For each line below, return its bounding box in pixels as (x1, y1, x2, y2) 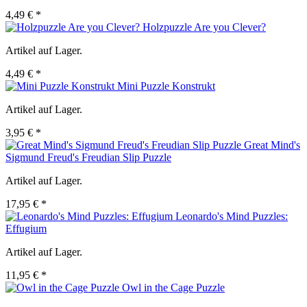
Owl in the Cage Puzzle (122, 282, 225, 294)
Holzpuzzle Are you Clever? (143, 21, 266, 34)
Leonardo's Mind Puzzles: (175, 210, 288, 223)
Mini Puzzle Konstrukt (117, 80, 215, 93)
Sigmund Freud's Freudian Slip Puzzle (5, 151, 171, 164)
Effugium (5, 223, 47, 235)
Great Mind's (244, 139, 300, 151)
